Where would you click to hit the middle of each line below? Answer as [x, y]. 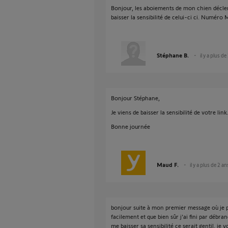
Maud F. [168, 164]
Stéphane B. [173, 55]
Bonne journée [131, 126]
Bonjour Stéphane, [135, 98]
